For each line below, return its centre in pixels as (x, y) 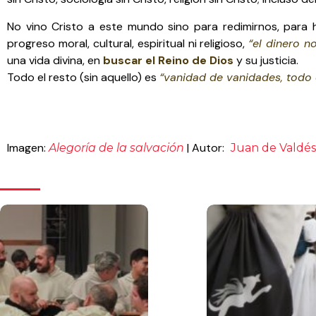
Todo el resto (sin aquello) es (83, 77)
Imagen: (28, 148)
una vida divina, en (55, 60)
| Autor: (206, 148)
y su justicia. (266, 60)
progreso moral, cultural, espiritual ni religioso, (128, 43)
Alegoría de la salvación (116, 148)
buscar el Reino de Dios (168, 60)
